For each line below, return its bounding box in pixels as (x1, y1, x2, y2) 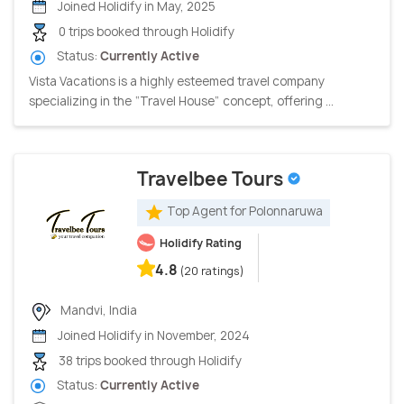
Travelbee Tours (137, 166, 287, 191)
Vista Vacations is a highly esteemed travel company (29, 72, 325, 89)
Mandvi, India (58, 301, 137, 318)
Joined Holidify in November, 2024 (55, 326, 250, 344)
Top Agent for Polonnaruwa (167, 203, 323, 220)
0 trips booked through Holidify (56, 23, 234, 40)
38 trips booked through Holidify (56, 352, 242, 369)
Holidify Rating (160, 234, 242, 251)
